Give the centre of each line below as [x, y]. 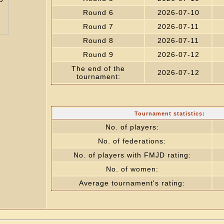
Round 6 [98, 12]
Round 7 [98, 26]
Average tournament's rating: [132, 183]
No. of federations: [132, 141]
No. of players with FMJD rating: [132, 155]
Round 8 [98, 40]
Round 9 [98, 54]
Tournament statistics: [169, 113]
